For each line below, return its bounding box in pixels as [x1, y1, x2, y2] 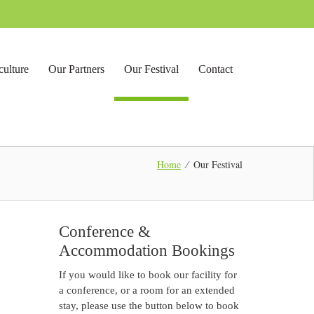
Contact [198, 63, 233, 75]
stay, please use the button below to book [58, 300, 239, 311]
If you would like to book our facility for [58, 269, 237, 280]
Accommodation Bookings [58, 242, 235, 259]
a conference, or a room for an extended [58, 285, 235, 296]
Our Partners [48, 63, 104, 75]
